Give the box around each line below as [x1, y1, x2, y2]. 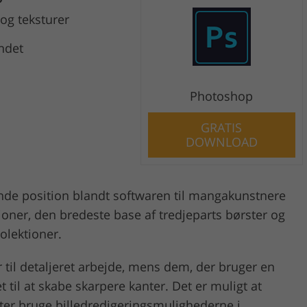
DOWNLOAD [185, 133, 258, 150]
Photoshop [190, 87, 254, 104]
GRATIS [201, 119, 243, 136]
